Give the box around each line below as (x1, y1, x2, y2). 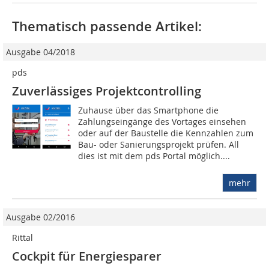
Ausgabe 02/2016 (6, 211, 75, 223)
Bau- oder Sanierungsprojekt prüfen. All (78, 139, 240, 151)
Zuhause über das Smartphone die (78, 104, 219, 116)
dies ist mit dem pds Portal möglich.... (78, 150, 231, 162)
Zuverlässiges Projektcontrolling (12, 83, 201, 100)
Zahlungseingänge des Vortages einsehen (78, 116, 247, 128)
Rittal (12, 232, 33, 244)
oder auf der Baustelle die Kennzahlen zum (78, 127, 254, 139)
